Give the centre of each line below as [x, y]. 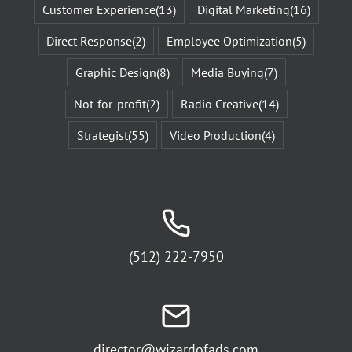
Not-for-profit [110, 103]
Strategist [103, 135]
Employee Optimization [229, 40]
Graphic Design [115, 72]
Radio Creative [219, 103]
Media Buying [227, 72]
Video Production [216, 135]
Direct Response [89, 40]
